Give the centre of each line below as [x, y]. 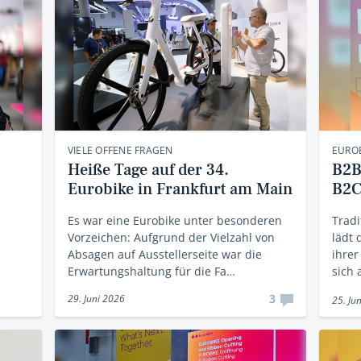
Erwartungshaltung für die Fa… [151, 271]
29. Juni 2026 [96, 298]
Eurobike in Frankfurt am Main [180, 189]
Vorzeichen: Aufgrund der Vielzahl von [171, 237]
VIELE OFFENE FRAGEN [120, 150]
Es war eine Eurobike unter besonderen [174, 220]
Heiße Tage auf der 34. [148, 170]
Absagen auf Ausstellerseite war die [164, 254]
